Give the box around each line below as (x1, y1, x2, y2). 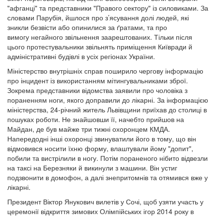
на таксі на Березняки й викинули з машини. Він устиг (7, 163, 177, 172)
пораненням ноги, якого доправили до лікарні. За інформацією (7, 95, 208, 105)
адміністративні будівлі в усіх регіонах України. (7, 51, 157, 61)
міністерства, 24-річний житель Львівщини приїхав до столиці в (7, 105, 207, 114)
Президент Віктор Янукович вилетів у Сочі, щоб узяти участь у (7, 197, 203, 206)
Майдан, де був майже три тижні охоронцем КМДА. (7, 124, 170, 134)
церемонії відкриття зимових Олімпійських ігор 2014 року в (7, 206, 194, 216)
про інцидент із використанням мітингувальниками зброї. (7, 76, 188, 85)
